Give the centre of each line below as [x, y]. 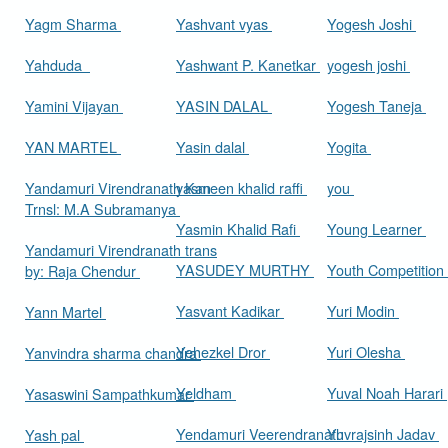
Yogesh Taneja [376, 106]
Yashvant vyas [224, 24]
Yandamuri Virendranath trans [121, 250]
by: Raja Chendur [82, 271]
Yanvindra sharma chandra [113, 353]
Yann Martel [65, 312]
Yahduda [57, 65]
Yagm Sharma [73, 24]
